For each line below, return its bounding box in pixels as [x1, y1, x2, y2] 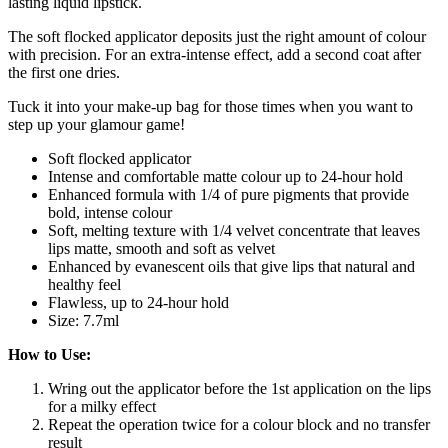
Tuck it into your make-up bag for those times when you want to [8, 97, 413, 115]
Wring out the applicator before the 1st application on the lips [48, 379, 431, 397]
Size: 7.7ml [48, 311, 119, 329]
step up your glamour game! [8, 115, 185, 133]
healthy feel [48, 275, 121, 293]
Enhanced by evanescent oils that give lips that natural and [48, 257, 415, 275]
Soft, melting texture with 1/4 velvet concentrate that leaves [48, 221, 420, 239]
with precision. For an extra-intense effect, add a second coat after [8, 45, 421, 63]
